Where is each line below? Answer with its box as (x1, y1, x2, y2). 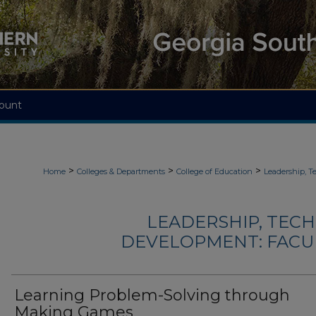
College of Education (176, 166, 253, 176)
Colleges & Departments (77, 166, 165, 176)
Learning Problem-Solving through (14, 286, 290, 305)
